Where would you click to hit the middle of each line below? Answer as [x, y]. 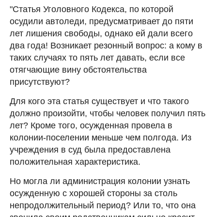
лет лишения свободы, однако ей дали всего [101, 33]
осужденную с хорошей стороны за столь [93, 193]
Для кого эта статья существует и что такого [99, 101]
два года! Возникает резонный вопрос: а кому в [106, 45]
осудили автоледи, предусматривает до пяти [101, 21]
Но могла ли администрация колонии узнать [100, 181]
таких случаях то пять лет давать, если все [97, 57]
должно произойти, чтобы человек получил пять [108, 113]
